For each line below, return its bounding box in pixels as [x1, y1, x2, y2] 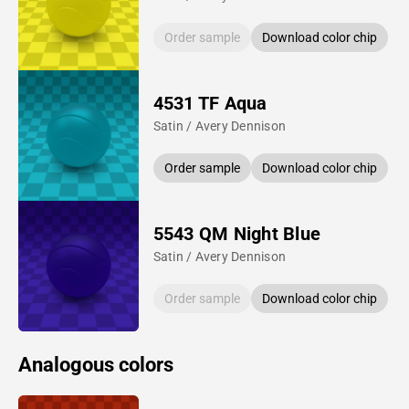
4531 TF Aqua [152, 91, 267, 114]
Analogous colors [18, 352, 173, 376]
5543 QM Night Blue [152, 222, 321, 245]
